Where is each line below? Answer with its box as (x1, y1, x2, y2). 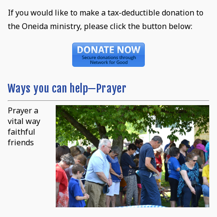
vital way (7, 115, 40, 126)
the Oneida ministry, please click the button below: (7, 20, 192, 31)
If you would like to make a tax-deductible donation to (7, 7, 203, 18)
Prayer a (7, 105, 38, 116)
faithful (7, 126, 35, 137)
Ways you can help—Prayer (7, 81, 129, 95)
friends (7, 137, 34, 148)
